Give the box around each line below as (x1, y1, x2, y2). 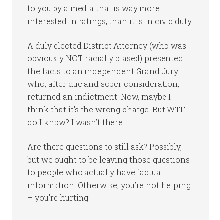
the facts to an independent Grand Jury (27, 66, 179, 76)
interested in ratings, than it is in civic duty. (27, 16, 193, 26)
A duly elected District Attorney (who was (27, 40, 187, 51)
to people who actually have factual (27, 167, 164, 177)
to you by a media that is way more (27, 3, 160, 13)
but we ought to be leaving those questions (27, 154, 190, 165)
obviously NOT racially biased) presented (27, 53, 184, 63)
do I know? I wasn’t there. (27, 117, 125, 127)
